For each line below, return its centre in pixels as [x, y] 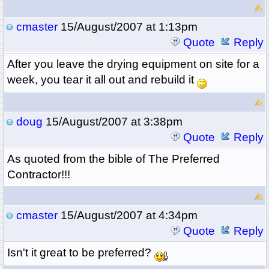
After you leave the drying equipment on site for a [133, 64]
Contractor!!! [38, 175]
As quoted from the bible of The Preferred [113, 159]
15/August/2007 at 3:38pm [112, 122]
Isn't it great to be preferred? [80, 253]
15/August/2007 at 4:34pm [127, 216]
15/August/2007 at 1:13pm [127, 27]
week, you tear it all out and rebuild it [102, 80]
